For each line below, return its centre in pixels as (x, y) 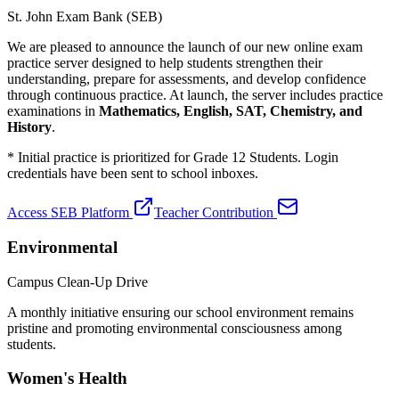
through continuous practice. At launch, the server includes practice (195, 95)
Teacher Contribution (216, 213)
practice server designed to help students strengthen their (165, 63)
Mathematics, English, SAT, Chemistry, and (231, 111)
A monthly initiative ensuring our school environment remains (180, 312)
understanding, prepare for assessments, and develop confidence (187, 79)
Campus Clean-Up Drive (77, 281)
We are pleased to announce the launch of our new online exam (185, 47)
